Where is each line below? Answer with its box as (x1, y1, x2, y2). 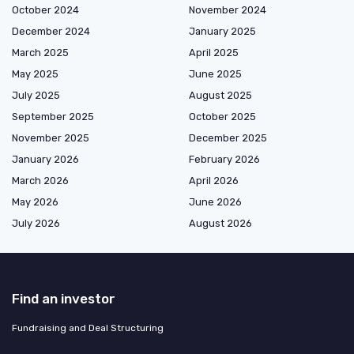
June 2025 (189, 68, 242, 81)
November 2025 (12, 132, 89, 145)
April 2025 (189, 47, 239, 59)
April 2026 (189, 175, 239, 187)
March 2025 (12, 47, 69, 59)
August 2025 (189, 89, 252, 102)
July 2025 (12, 89, 60, 102)
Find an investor (12, 291, 115, 307)
